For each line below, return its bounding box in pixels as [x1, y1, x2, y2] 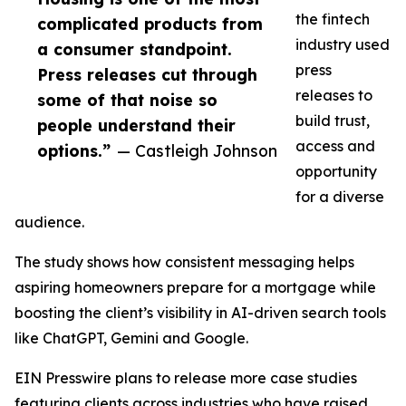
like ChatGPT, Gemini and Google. [14, 329, 248, 348]
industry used [295, 35, 390, 54]
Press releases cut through [37, 64, 257, 85]
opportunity [295, 162, 377, 181]
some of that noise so [37, 90, 217, 111]
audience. [14, 213, 84, 232]
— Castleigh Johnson [117, 140, 277, 161]
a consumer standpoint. [37, 39, 232, 60]
